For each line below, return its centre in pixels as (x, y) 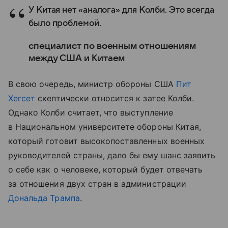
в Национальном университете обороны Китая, (105, 127)
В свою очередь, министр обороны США (92, 84)
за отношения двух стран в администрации (97, 184)
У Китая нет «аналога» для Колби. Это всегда (122, 10)
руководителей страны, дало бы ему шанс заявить (112, 155)
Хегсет (22, 98)
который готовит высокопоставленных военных (107, 141)
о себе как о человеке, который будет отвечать (106, 170)
